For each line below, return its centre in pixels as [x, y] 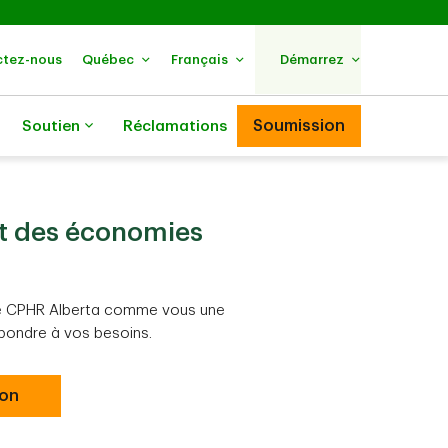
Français [199, 59]
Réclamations [175, 126]
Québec [108, 59]
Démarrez [312, 59]
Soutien [51, 126]
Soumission [299, 126]
